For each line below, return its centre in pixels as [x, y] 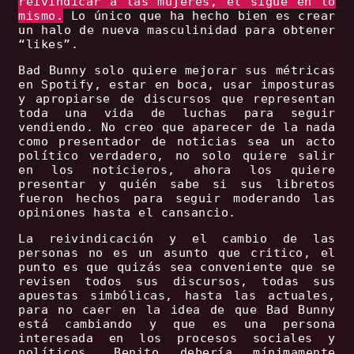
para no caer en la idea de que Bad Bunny [177, 310]
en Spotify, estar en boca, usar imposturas [177, 85]
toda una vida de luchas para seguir [177, 113]
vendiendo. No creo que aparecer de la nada [177, 128]
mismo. [41, 16]
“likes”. [49, 45]
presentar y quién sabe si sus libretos [177, 185]
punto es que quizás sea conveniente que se [177, 267]
